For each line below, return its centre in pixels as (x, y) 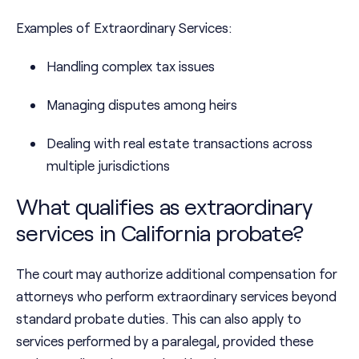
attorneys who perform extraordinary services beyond (176, 296)
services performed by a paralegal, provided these (165, 341)
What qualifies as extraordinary (164, 206)
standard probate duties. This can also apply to (159, 319)
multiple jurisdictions (108, 165)
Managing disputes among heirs (142, 105)
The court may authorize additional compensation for (177, 274)
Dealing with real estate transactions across (179, 143)
